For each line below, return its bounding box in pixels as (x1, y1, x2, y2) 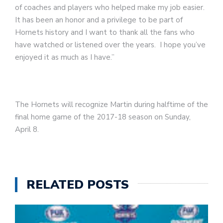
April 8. (15, 124, 39, 134)
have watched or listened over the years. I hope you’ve (15, 40, 206, 50)
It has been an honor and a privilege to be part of (15, 15, 183, 25)
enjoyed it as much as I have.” (15, 52, 114, 62)
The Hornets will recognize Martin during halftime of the (15, 100, 208, 110)
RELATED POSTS (26, 176, 129, 193)
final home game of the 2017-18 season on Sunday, (15, 112, 191, 122)
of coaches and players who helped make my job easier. (15, 2, 207, 12)
